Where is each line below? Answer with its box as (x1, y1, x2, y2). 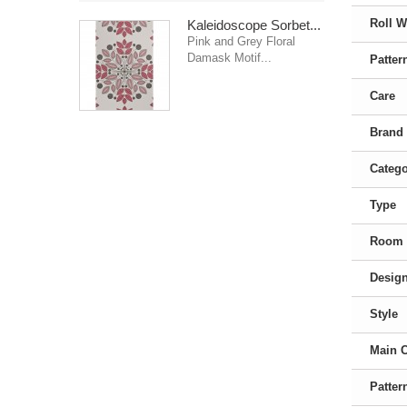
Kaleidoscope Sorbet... (187, 17, 321, 33)
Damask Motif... (187, 51, 272, 65)
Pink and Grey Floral (187, 35, 295, 48)
